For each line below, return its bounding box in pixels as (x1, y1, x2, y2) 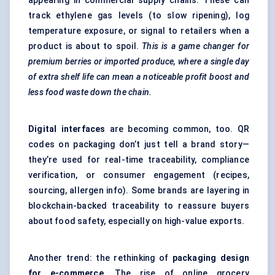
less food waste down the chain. (28, 87, 152, 98)
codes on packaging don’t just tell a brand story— (28, 139, 249, 150)
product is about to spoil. (28, 41, 142, 52)
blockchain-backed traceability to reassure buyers (28, 201, 249, 211)
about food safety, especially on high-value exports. (28, 216, 245, 227)
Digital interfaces (28, 124, 106, 134)
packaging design (172, 253, 249, 263)
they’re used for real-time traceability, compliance (28, 155, 249, 165)
